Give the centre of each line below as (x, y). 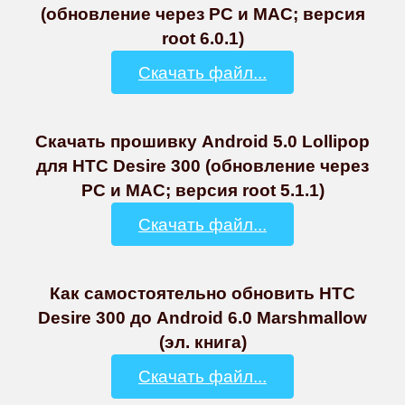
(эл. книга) (202, 342)
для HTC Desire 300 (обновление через (202, 166)
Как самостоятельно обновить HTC (202, 293)
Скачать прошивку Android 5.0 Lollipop (202, 141)
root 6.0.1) (202, 38)
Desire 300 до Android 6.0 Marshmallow (202, 318)
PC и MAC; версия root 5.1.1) (202, 190)
